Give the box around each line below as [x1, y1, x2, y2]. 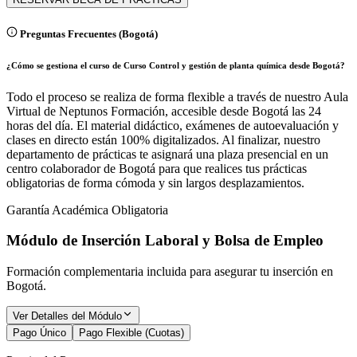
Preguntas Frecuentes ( [18, 27, 122, 40]
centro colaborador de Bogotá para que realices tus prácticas [6, 161, 307, 175]
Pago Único [13, 327, 66, 339]
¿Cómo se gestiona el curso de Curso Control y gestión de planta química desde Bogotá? [6, 60, 345, 70]
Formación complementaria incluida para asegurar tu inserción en [6, 265, 333, 279]
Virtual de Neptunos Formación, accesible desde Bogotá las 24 [6, 104, 321, 118]
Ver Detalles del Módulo [13, 310, 122, 323]
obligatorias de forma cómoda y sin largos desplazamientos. [6, 175, 304, 190]
